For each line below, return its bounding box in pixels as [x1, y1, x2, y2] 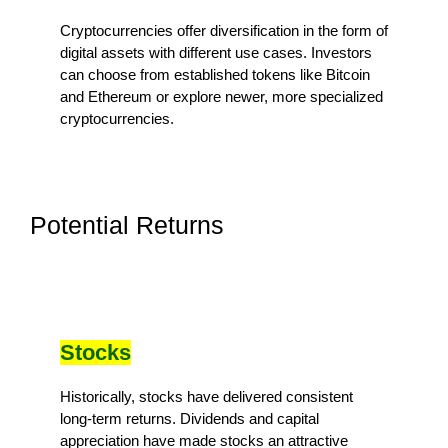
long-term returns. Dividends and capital [60, 409, 319, 427]
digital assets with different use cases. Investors [60, 43, 372, 61]
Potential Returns [30, 210, 224, 239]
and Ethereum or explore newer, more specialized [60, 87, 383, 105]
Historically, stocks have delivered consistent [60, 387, 353, 405]
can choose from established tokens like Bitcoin [60, 65, 370, 83]
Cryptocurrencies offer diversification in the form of [60, 21, 388, 39]
